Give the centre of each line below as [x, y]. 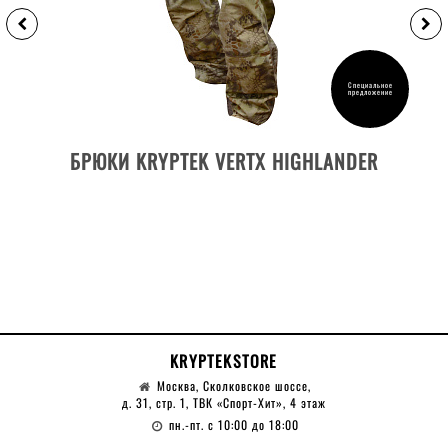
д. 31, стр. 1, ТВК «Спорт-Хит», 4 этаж [224, 402]
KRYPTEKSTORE [224, 360]
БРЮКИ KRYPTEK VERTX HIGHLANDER [224, 160]
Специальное [370, 84]
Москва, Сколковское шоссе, [234, 385]
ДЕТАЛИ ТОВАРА [224, 142]
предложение [370, 91]
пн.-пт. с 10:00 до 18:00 [234, 424]
